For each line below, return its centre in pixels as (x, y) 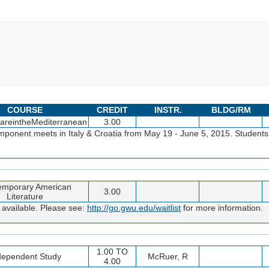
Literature (25, 196)
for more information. (222, 207)
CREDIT (112, 110)
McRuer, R (168, 256)
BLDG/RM (231, 110)
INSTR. (168, 110)
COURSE (25, 110)
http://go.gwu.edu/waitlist (134, 207)
